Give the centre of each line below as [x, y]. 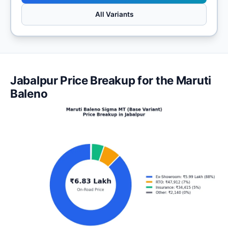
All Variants [114, 14]
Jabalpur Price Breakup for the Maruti [111, 80]
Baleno [29, 93]
